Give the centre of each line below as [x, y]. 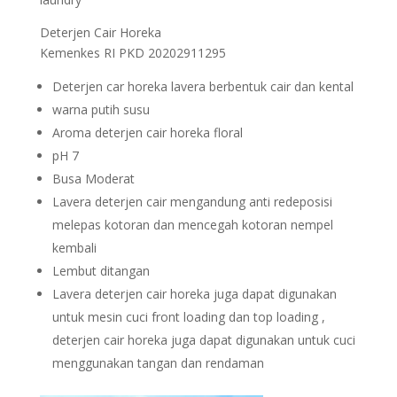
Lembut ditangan [101, 271]
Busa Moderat [93, 179]
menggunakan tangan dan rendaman [158, 363]
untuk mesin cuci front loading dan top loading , [188, 317]
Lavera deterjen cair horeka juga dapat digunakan [194, 294]
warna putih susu [101, 109]
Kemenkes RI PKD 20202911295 [132, 53]
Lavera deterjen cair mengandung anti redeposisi [192, 202]
